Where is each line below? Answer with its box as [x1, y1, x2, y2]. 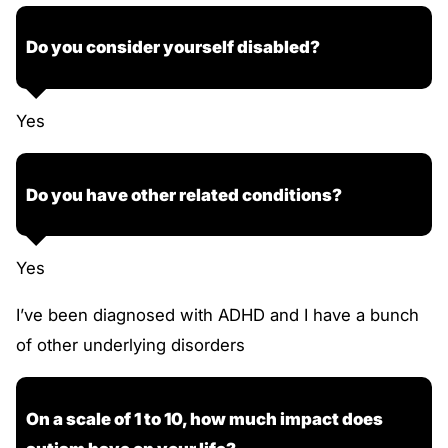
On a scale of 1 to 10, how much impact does [26, 408, 383, 429]
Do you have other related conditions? [26, 184, 342, 205]
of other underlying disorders [16, 335, 245, 356]
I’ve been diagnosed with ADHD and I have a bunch [16, 305, 419, 326]
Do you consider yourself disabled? [26, 37, 320, 58]
